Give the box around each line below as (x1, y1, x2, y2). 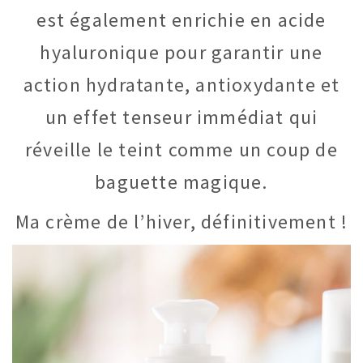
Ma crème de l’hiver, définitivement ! (15, 208, 348, 234)
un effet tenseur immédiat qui (45, 105, 318, 130)
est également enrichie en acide (36, 7, 327, 33)
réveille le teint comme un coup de (25, 137, 338, 163)
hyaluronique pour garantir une (40, 40, 323, 66)
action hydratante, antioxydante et (23, 72, 340, 98)
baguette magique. (95, 169, 268, 195)
